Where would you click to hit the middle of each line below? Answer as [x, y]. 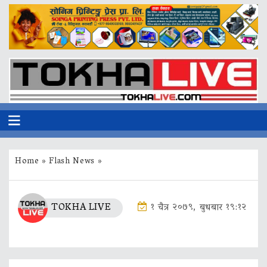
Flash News [72, 162]
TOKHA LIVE [81, 208]
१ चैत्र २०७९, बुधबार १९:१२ [199, 208]
